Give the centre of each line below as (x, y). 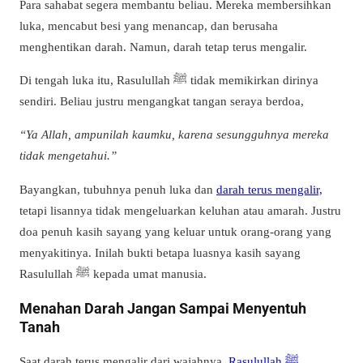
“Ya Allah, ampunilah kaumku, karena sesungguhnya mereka (174, 135)
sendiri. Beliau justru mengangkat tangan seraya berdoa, (162, 101)
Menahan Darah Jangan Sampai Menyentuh (163, 308)
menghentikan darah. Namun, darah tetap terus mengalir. (163, 47)
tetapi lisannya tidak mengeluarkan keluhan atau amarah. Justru (180, 210)
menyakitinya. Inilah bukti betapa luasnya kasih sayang (160, 252)
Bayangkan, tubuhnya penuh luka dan (118, 189)
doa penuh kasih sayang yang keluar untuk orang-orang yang (175, 231)
